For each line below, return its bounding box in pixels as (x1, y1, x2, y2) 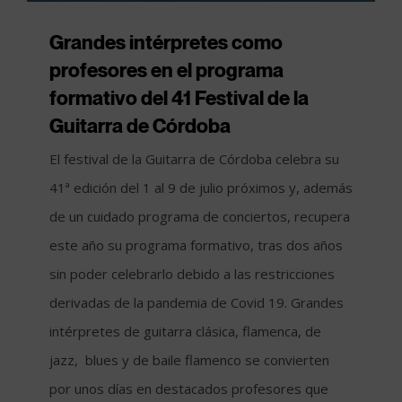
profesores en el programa (49, 57, 284, 82)
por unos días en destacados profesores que (49, 379, 328, 398)
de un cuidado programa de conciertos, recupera (49, 206, 350, 225)
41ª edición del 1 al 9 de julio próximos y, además (49, 178, 353, 197)
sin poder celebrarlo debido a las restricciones (49, 264, 335, 283)
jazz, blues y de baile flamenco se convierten (49, 350, 329, 369)
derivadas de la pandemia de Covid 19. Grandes (49, 293, 344, 311)
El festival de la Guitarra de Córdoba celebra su (49, 149, 339, 168)
